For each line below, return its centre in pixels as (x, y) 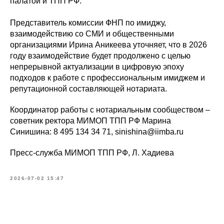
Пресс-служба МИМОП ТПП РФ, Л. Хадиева (92, 152)
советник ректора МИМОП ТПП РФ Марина (90, 120)
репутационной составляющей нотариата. (88, 88)
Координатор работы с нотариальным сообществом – (110, 109)
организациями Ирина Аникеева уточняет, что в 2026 (108, 44)
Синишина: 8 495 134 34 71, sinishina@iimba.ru (97, 131)
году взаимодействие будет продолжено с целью (100, 55)
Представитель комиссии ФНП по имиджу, (88, 22)
